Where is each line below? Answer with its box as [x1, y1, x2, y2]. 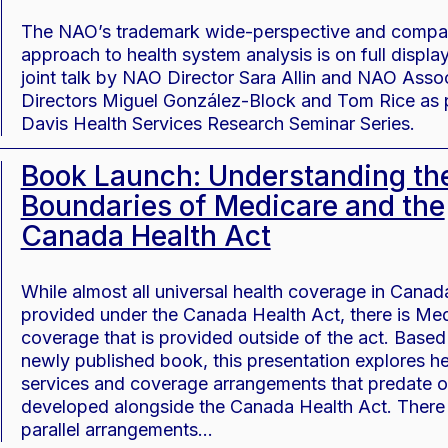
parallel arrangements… [20, 421, 213, 439]
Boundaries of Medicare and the [20, 192, 445, 220]
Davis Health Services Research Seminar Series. [20, 115, 415, 133]
